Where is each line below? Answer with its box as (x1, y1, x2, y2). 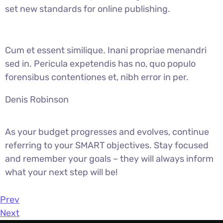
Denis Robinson (5, 94, 69, 105)
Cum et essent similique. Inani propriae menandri (5, 44, 207, 56)
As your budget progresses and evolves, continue (5, 126, 209, 137)
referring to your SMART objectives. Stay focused (5, 139, 209, 151)
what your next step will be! (5, 166, 117, 178)
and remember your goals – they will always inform (5, 153, 214, 164)
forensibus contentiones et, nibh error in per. (5, 71, 189, 83)
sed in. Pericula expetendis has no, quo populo (5, 58, 196, 69)
